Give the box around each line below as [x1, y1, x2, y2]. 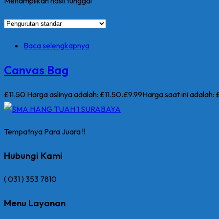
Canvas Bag [4, 62, 68, 77]
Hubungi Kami [4, 149, 63, 161]
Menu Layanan [4, 197, 66, 209]
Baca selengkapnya [23, 41, 89, 50]
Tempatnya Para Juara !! [4, 126, 85, 136]
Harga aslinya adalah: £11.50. [27, 89, 123, 99]
